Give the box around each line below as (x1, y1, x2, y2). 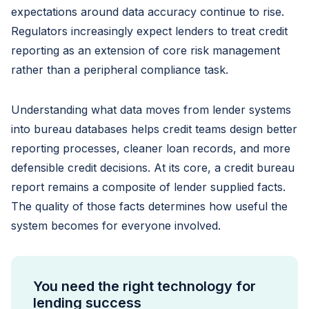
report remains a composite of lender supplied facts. (11, 180, 286, 194)
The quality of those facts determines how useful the (11, 199, 288, 213)
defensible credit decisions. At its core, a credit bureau (11, 161, 295, 175)
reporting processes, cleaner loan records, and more (11, 141, 290, 155)
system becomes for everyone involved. (11, 219, 221, 232)
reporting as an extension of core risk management (11, 43, 280, 57)
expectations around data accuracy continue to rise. (11, 5, 284, 19)
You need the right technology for (33, 278, 256, 295)
